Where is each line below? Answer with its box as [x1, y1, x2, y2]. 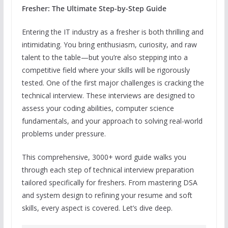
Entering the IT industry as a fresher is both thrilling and [21, 27, 204, 37]
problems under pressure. [21, 129, 106, 139]
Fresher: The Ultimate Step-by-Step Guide [21, 4, 166, 14]
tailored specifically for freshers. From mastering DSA [21, 178, 197, 188]
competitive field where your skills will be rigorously [21, 65, 190, 75]
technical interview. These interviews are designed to [21, 91, 195, 101]
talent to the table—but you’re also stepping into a [21, 52, 188, 63]
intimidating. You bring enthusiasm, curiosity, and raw [21, 40, 197, 50]
